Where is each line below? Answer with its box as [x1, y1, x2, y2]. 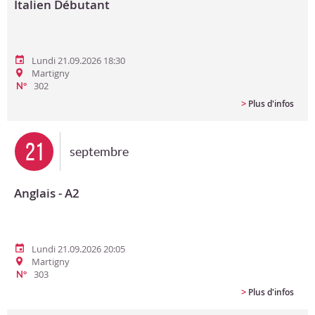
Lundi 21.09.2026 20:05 [32, 243, 125, 255]
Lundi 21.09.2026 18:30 [32, 54, 125, 67]
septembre [70, 144, 129, 159]
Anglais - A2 [14, 185, 79, 201]
